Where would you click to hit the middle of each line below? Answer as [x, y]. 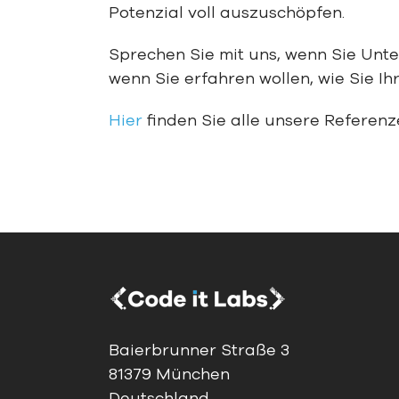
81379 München [169, 375]
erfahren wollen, [248, 79]
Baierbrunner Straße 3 [199, 350]
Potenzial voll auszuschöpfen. [226, 13]
